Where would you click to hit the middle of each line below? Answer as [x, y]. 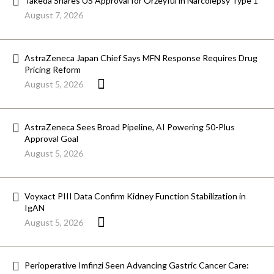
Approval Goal [51, 139]
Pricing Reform [53, 70]
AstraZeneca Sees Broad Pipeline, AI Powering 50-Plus [130, 127]
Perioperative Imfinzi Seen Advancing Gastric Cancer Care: [137, 265]
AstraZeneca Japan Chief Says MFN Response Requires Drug [141, 58]
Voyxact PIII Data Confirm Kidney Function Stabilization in [135, 196]
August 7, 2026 [54, 15]
